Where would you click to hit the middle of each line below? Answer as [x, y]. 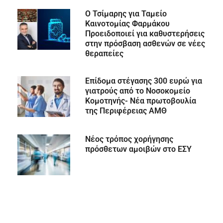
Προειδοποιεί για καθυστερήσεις [145, 34]
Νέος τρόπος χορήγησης [129, 139]
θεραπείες [104, 54]
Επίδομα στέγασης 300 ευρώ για [143, 81]
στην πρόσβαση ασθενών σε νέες [145, 44]
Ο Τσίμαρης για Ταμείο [126, 14]
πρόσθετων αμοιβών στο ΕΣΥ [138, 149]
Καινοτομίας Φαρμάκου [127, 24]
